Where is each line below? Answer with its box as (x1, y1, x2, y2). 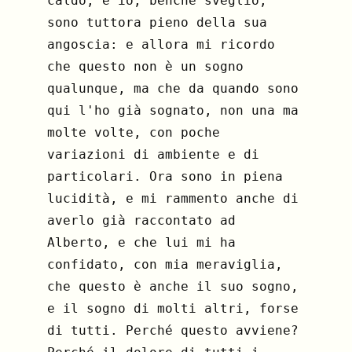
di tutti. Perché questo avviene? (47, 323, 299, 339)
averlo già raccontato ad (47, 213, 236, 229)
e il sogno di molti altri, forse (47, 301, 299, 317)
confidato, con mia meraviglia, (47, 257, 283, 273)
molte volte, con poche (47, 125, 220, 141)
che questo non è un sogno (47, 59, 244, 75)
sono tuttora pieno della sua (47, 15, 267, 31)
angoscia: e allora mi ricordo (47, 37, 275, 53)
